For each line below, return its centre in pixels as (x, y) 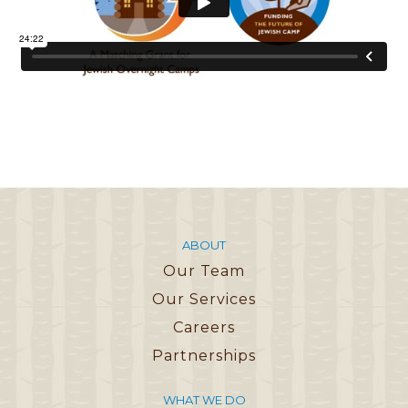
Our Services (204, 299)
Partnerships (204, 355)
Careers (204, 327)
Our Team (204, 270)
